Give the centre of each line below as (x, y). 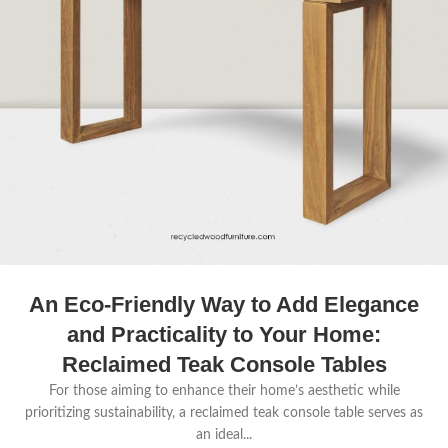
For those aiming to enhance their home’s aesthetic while (224, 391)
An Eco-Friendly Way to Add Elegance (224, 305)
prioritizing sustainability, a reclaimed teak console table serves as (224, 413)
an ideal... (224, 435)
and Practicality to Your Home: (224, 335)
